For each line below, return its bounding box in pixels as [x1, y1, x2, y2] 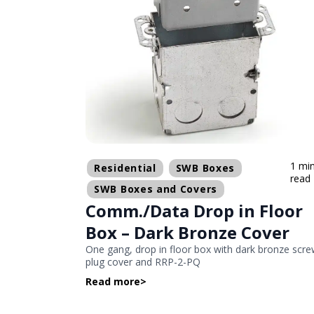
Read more [86, 275, 140, 289]
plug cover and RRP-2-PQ [86, 255, 200, 269]
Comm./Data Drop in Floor [86, 199, 303, 223]
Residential [94, 161, 156, 175]
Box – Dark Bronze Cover [86, 221, 289, 245]
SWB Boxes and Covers [94, 182, 217, 196]
